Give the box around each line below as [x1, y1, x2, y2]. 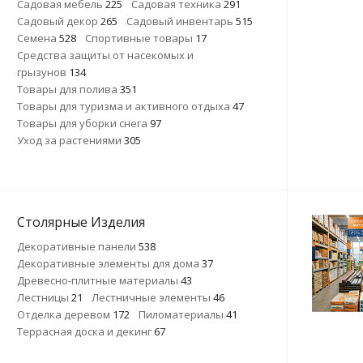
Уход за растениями [17, 133, 124, 147]
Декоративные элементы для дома [17, 256, 202, 271]
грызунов [17, 65, 69, 79]
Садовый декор [17, 14, 100, 28]
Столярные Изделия [17, 213, 145, 231]
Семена [17, 31, 59, 45]
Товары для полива [17, 82, 120, 96]
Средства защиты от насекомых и [17, 48, 194, 62]
